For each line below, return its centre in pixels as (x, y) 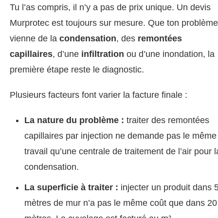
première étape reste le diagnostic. (77, 69)
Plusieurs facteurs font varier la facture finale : (99, 95)
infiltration (103, 54)
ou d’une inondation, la (169, 54)
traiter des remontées (167, 120)
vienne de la (35, 38)
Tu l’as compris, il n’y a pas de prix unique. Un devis (110, 7)
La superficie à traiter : (71, 187)
